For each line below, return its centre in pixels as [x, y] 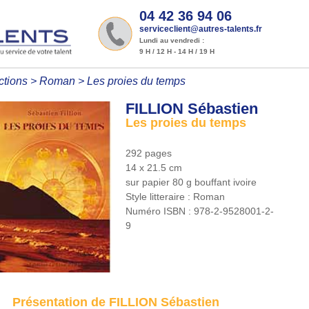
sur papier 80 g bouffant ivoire [191, 182]
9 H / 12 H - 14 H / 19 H [177, 51]
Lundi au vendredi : [172, 40]
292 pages [149, 153]
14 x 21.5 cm [154, 168]
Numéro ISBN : [160, 211]
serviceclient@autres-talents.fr [201, 29]
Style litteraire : [160, 197]
